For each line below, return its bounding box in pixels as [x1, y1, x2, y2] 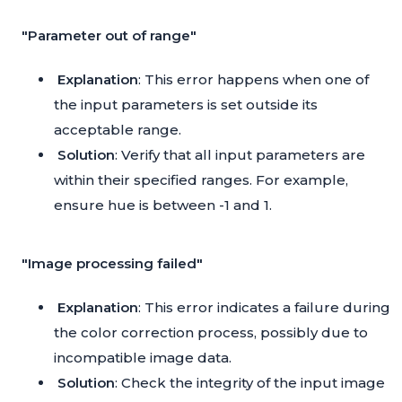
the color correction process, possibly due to [54, 324, 368, 342]
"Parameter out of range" [22, 27, 197, 45]
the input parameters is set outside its [54, 96, 318, 114]
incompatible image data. [54, 349, 232, 367]
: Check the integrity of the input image [115, 374, 385, 392]
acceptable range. [54, 121, 181, 139]
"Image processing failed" [22, 255, 203, 273]
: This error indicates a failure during [138, 299, 390, 317]
